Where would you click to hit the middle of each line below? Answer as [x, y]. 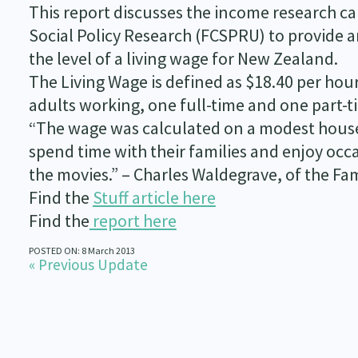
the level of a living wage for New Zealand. [183, 58]
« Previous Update [88, 265]
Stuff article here [154, 197]
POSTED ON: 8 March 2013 [82, 251]
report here [133, 221]
